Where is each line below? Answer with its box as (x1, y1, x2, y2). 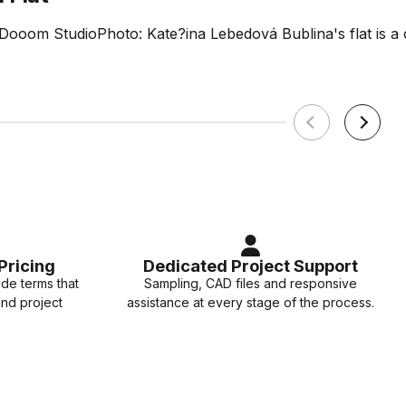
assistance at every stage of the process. (126, 294, 374, 310)
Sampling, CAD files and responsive (143, 275, 357, 291)
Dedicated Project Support (142, 255, 358, 275)
